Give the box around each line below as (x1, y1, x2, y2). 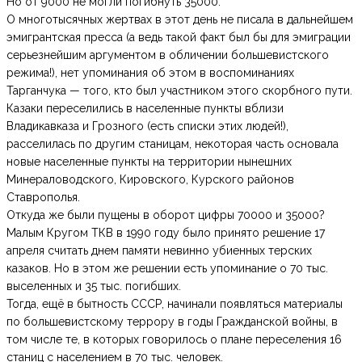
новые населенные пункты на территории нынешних (6, 155, 292, 169)
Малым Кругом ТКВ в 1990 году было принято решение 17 (6, 226, 325, 240)
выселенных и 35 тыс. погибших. (6, 280, 181, 293)
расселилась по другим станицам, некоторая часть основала (6, 137, 339, 151)
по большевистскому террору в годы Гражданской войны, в (6, 315, 338, 329)
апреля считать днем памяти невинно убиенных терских (6, 244, 312, 258)
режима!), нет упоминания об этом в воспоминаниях (6, 66, 294, 80)
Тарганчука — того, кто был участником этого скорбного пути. (6, 84, 352, 98)
